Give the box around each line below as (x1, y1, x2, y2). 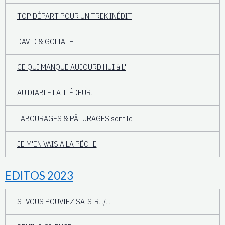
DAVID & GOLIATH (17, 36, 74, 47)
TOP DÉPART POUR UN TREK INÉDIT (17, 11, 132, 21)
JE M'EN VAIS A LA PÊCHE (17, 139, 97, 149)
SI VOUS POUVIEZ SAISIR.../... (17, 196, 110, 207)
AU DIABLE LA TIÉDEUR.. (17, 87, 94, 98)
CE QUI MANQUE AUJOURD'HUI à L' (17, 62, 126, 72)
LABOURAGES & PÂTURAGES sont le (17, 113, 133, 124)
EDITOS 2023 (5, 168, 73, 182)
